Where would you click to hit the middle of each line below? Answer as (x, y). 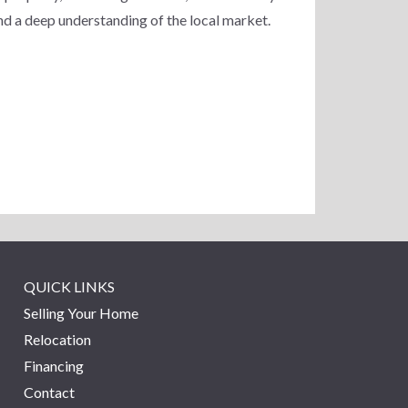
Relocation (57, 339)
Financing (54, 365)
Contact (49, 392)
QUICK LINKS (69, 286)
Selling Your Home (81, 312)
